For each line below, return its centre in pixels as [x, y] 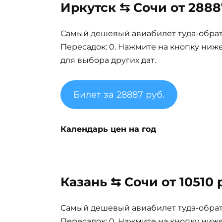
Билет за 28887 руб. [119, 95]
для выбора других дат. [108, 60]
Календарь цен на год [108, 129]
